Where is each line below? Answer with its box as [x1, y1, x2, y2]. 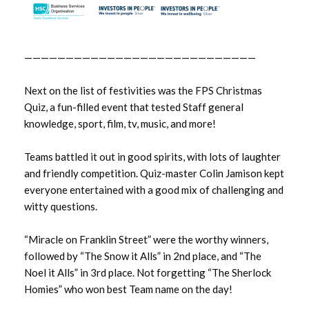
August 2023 [38, 200, 101, 214]
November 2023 [38, 103, 120, 117]
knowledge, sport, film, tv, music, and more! [24, 117, 216, 130]
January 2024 [38, 38, 106, 52]
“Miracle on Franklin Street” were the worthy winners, [24, 232, 268, 246]
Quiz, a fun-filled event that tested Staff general [24, 100, 243, 113]
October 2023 [38, 135, 110, 149]
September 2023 [38, 168, 123, 181]
